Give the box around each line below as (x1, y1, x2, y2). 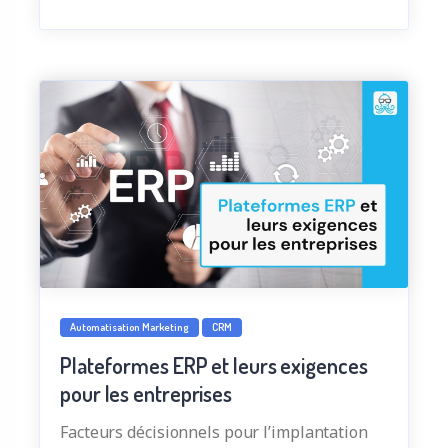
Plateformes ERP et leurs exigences (60, 351, 368, 380)
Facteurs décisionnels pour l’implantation (60, 421, 368, 444)
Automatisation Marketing (70, 320, 189, 335)
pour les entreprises (60, 379, 232, 408)
